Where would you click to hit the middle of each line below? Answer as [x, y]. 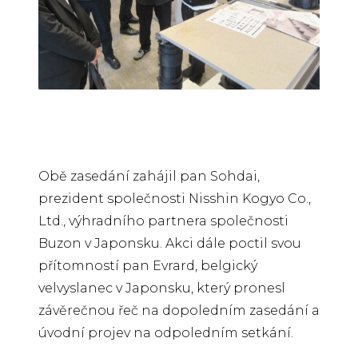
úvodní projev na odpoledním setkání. [166, 333]
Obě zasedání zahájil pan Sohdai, [149, 177]
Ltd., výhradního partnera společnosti [163, 221]
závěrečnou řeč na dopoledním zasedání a [179, 311]
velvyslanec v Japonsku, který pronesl [162, 288]
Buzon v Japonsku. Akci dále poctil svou [170, 244]
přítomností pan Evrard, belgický [148, 266]
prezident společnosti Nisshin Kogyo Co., [175, 199]
